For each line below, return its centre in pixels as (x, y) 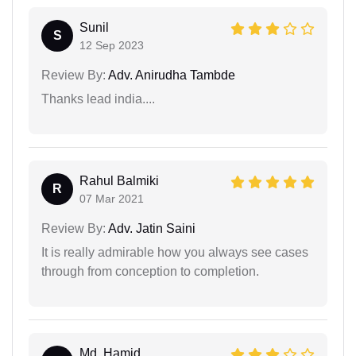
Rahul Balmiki (119, 180)
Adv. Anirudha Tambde (170, 75)
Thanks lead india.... (98, 99)
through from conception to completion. (150, 271)
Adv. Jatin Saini (151, 228)
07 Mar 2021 (112, 198)
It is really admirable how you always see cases (175, 252)
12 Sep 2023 (112, 45)
